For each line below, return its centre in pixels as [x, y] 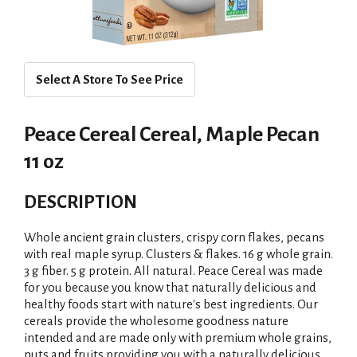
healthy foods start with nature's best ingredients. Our [171, 304]
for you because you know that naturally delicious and [170, 287]
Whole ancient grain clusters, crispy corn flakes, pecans [174, 237]
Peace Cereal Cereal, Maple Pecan [172, 135]
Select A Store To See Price [110, 79]
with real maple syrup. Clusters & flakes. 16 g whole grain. [178, 254]
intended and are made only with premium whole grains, [178, 337]
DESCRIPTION [80, 202]
